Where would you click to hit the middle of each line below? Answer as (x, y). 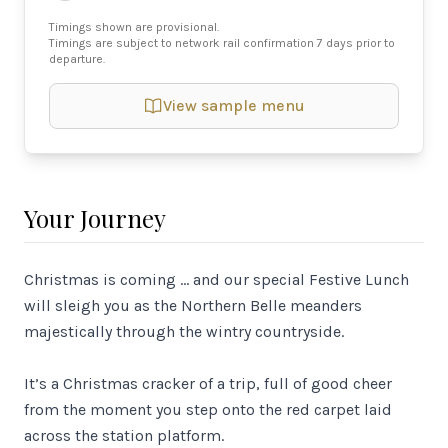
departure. (77, 59)
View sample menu (234, 105)
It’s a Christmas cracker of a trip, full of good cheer (208, 383)
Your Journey (95, 218)
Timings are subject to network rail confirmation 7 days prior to (222, 43)
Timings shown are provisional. (134, 27)
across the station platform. (124, 435)
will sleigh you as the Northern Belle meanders (193, 305)
